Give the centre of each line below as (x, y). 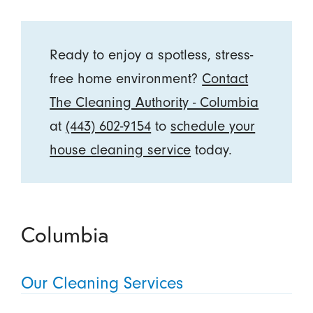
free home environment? (126, 78)
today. (214, 149)
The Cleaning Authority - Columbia (154, 102)
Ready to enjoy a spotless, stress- (152, 54)
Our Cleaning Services (102, 283)
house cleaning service (121, 149)
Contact (225, 78)
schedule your (213, 125)
